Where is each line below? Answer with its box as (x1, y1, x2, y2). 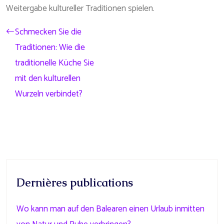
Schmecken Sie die (15, 25, 81, 39)
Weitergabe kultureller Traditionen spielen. (6, 1, 154, 15)
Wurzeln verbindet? (15, 87, 82, 101)
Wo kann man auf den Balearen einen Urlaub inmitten (16, 202, 204, 216)
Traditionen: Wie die (15, 40, 85, 54)
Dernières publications (16, 175, 133, 190)
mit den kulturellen (15, 71, 80, 85)
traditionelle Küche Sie (15, 56, 94, 70)
